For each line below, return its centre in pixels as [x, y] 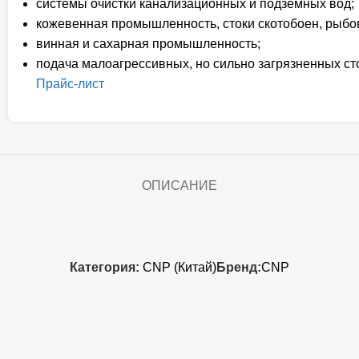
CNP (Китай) [179, 268]
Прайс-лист [70, 84]
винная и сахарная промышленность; [148, 44]
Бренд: [239, 268]
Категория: [105, 268]
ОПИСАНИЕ [179, 186]
